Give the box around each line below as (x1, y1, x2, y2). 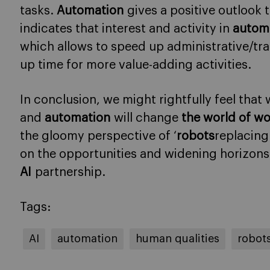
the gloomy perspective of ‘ (20, 130, 177, 142)
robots (177, 130, 215, 142)
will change (114, 112, 181, 124)
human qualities (136, 233, 219, 244)
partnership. (35, 166, 105, 178)
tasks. (20, 5, 57, 17)
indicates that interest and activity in (20, 23, 233, 35)
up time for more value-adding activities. (20, 59, 251, 71)
